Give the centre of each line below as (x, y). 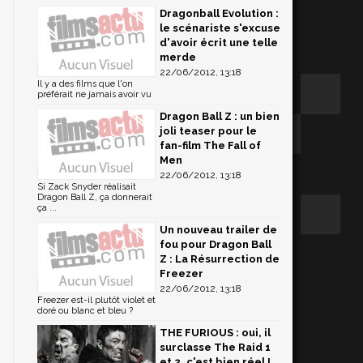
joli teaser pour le (208, 131)
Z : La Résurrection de (220, 259)
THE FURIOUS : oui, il (215, 333)
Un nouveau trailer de (218, 230)
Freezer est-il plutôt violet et (96, 300)
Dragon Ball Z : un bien (220, 116)
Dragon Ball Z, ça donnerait (95, 197)
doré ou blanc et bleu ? (85, 311)
